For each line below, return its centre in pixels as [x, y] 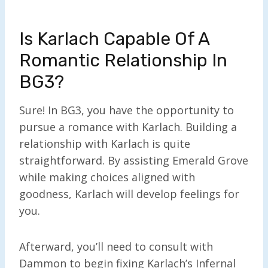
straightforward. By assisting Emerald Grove [134, 160]
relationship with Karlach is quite [105, 143]
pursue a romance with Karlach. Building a [128, 127]
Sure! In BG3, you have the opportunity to [127, 110]
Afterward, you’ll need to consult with [116, 246]
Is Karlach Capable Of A [114, 39]
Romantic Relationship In [123, 60]
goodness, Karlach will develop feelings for [129, 194]
